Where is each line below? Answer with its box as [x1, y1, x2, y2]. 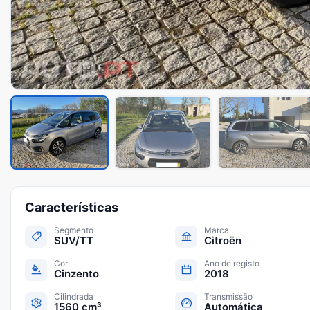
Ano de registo [204, 257, 259, 268]
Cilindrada [54, 291, 93, 302]
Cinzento [54, 266, 99, 280]
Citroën [204, 233, 241, 247]
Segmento [54, 224, 93, 235]
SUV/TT [54, 233, 93, 247]
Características [25, 199, 118, 215]
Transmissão [204, 291, 253, 302]
